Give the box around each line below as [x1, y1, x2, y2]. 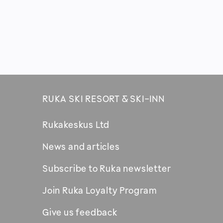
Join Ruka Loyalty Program [42, 185, 157, 196]
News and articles [42, 141, 120, 152]
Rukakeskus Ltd [42, 119, 110, 130]
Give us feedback [42, 207, 117, 218]
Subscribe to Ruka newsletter [42, 163, 171, 174]
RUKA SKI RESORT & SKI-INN [42, 93, 165, 105]
